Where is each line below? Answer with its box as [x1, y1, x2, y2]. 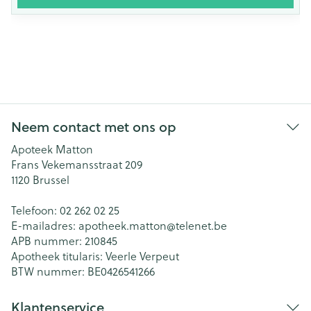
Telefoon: [11, 202, 60, 218]
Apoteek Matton [11, 141, 93, 157]
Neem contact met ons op [11, 117, 176, 137]
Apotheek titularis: [11, 248, 106, 264]
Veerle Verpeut [106, 248, 179, 264]
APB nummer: [11, 233, 85, 249]
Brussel [33, 171, 69, 187]
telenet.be [176, 217, 227, 233]
